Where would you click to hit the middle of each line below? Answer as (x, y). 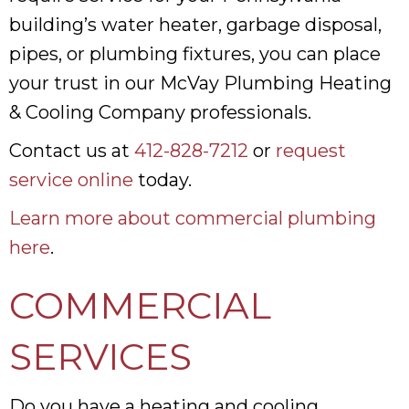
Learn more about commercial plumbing (193, 218)
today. (163, 179)
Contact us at (72, 150)
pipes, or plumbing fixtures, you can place (195, 53)
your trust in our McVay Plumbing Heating (200, 83)
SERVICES (100, 356)
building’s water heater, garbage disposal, (195, 24)
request (311, 150)
